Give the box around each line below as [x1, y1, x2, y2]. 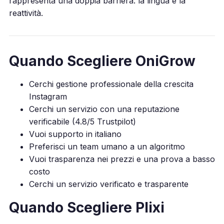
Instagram [28, 91, 67, 101]
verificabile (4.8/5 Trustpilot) [28, 116, 136, 126]
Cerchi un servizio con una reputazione [28, 103, 179, 114]
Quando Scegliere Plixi [8, 198, 164, 216]
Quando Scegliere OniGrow [8, 52, 195, 69]
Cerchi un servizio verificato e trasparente [28, 178, 188, 189]
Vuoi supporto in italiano [28, 128, 121, 139]
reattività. [8, 7, 43, 18]
